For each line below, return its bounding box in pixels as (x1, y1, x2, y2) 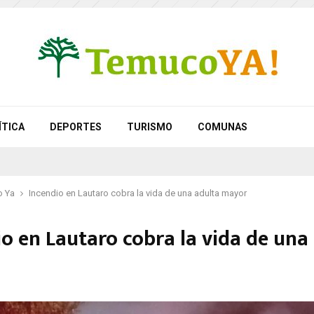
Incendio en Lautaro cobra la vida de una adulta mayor (29, 188, 247, 198)
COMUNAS (198, 121, 247, 132)
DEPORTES (50, 121, 102, 132)
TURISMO (127, 121, 172, 132)
